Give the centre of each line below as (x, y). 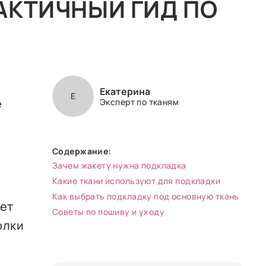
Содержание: (82, 151)
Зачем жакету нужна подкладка (119, 165)
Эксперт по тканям (140, 102)
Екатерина (125, 91)
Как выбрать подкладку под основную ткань (146, 196)
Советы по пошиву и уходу (109, 211)
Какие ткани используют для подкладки (137, 180)
